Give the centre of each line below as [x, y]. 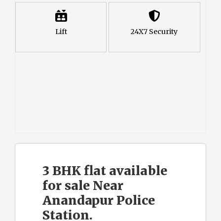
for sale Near [83, 185]
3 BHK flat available [105, 170]
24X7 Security [154, 31]
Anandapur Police [99, 200]
